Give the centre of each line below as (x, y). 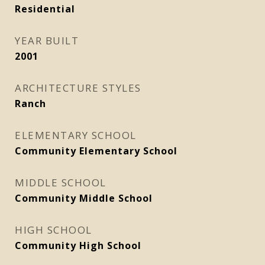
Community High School (78, 245)
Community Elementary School (96, 151)
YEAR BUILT (47, 41)
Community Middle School (84, 198)
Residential (45, 9)
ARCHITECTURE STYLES (78, 88)
